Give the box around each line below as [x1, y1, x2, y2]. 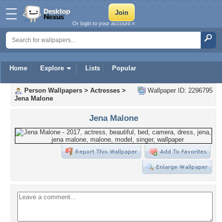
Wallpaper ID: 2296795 [146, 87, 213, 94]
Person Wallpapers [24, 87, 82, 94]
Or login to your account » [72, 20, 135, 26]
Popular [112, 64, 136, 72]
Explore [40, 64, 64, 72]
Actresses [90, 87, 120, 94]
